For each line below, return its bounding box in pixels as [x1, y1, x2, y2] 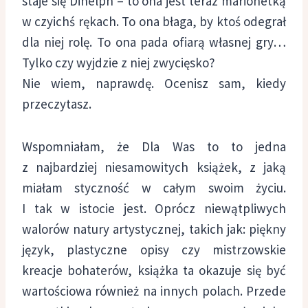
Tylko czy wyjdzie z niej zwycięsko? [22, 54, 215, 71]
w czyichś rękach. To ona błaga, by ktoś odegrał [22, 12, 286, 30]
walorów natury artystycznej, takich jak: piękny [22, 220, 286, 237]
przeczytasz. [22, 95, 91, 112]
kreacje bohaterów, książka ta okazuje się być [22, 261, 286, 278]
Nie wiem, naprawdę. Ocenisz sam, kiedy [22, 74, 286, 91]
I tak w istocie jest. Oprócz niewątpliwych [22, 199, 286, 217]
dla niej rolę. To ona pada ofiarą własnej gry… [22, 33, 286, 50]
